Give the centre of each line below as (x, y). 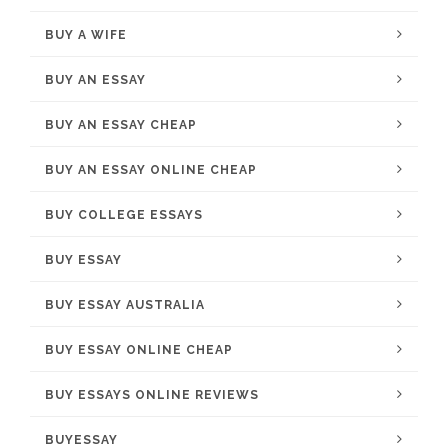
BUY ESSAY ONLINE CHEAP (139, 350)
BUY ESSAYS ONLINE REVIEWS (152, 395)
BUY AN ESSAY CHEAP (121, 125)
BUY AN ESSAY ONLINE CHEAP (151, 170)
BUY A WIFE (86, 35)
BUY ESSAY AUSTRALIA (125, 305)
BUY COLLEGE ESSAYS (124, 215)
